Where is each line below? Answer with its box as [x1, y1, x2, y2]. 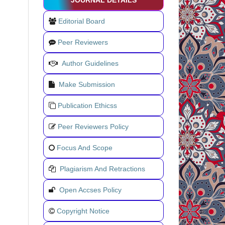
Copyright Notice [57, 207, 109, 215]
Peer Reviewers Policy [58, 123, 129, 131]
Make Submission [59, 80, 115, 89]
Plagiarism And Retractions [60, 165, 145, 173]
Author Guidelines [62, 59, 119, 68]
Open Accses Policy [59, 186, 122, 194]
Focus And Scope [57, 144, 113, 152]
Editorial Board [58, 17, 105, 26]
